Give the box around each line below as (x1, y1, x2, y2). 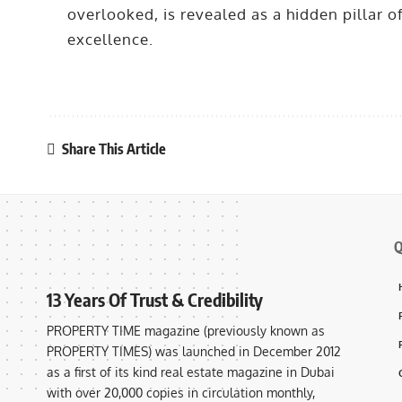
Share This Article (62, 139, 166, 158)
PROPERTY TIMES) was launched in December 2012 (47, 343, 341, 359)
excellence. (67, 30, 154, 49)
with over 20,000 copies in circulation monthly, (47, 384, 315, 400)
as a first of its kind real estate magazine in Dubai (47, 363, 335, 380)
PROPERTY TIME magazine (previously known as (47, 322, 325, 338)
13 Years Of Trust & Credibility (47, 287, 263, 310)
